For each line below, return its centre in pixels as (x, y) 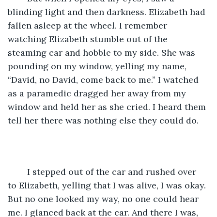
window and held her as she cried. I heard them (108, 107)
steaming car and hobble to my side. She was (103, 52)
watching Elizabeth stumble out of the (89, 39)
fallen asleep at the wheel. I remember (89, 25)
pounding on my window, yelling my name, (98, 66)
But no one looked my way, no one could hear (104, 199)
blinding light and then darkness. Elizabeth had (108, 12)
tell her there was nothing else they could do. (104, 120)
